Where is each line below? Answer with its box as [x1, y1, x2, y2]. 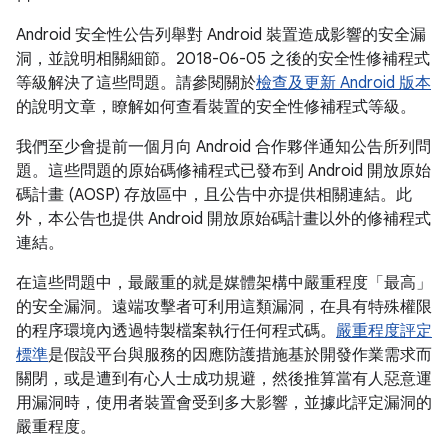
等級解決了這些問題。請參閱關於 [16, 73, 256, 93]
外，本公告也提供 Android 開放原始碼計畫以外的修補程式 [16, 209, 431, 229]
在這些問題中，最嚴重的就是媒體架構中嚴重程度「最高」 [16, 273, 432, 293]
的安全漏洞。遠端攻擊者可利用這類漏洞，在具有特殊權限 [16, 297, 432, 317]
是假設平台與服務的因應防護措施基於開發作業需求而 [48, 345, 432, 365]
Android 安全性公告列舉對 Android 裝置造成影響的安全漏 [16, 25, 426, 45]
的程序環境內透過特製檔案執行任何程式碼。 [16, 321, 336, 341]
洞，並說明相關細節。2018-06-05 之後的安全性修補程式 [16, 49, 430, 69]
